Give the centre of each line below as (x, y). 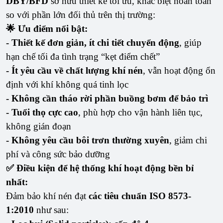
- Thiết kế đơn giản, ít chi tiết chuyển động (93, 42)
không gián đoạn (39, 126)
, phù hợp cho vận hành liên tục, (140, 112)
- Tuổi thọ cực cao (42, 112)
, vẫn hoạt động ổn (179, 70)
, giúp (190, 42)
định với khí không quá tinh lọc (67, 84)
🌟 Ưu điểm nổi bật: (47, 28)
